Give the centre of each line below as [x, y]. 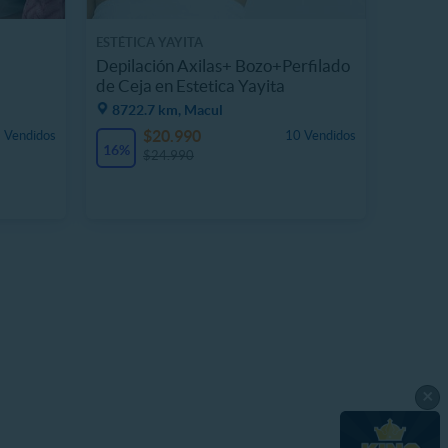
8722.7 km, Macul [167, 109]
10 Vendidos [320, 135]
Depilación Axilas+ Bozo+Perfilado [223, 65]
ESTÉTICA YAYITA [149, 42]
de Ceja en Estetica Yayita [190, 85]
